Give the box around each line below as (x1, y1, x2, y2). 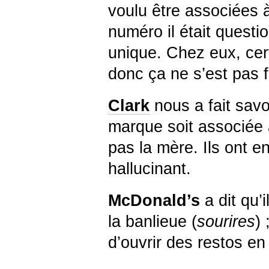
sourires (197, 212, 255, 231)
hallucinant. (108, 159, 191, 178)
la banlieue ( (108, 212, 197, 231)
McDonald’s (108, 191, 200, 210)
